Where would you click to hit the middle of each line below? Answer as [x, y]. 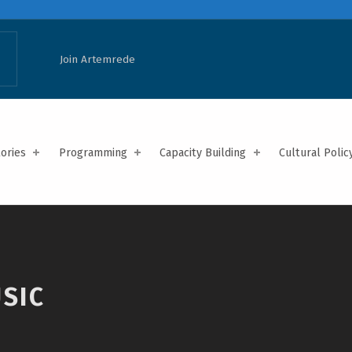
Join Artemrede [97, 59]
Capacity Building [203, 152]
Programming [93, 152]
